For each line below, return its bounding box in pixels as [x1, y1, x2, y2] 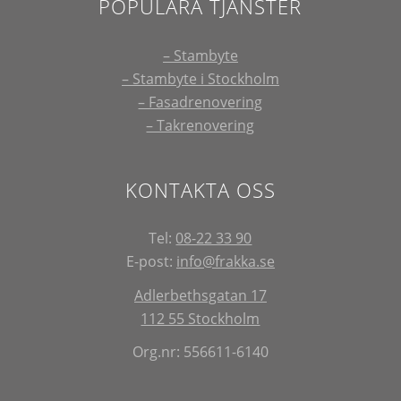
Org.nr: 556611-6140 [132, 342, 269, 363]
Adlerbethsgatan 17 [133, 285, 267, 305]
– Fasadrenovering [138, 91, 263, 112]
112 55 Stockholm [141, 308, 260, 328]
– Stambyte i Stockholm [121, 68, 279, 89]
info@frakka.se [175, 252, 275, 271]
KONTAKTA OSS [124, 175, 276, 203]
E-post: [125, 252, 176, 271]
